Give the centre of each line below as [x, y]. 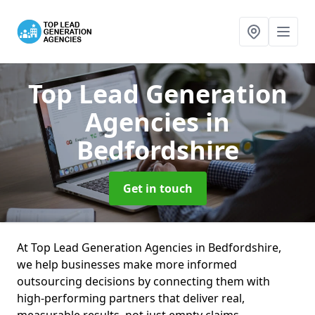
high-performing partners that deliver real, [131, 298]
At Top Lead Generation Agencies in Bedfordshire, [149, 247]
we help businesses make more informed [127, 264]
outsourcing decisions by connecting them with [143, 281]
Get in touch [157, 188]
